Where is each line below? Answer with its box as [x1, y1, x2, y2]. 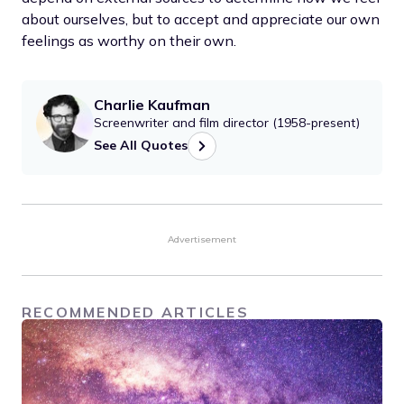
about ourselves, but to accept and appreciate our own [22, 9, 380, 28]
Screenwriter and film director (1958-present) [94, 114, 360, 131]
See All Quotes [94, 137, 188, 154]
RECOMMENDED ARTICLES [22, 302, 249, 321]
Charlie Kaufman [94, 95, 210, 114]
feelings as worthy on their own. [22, 31, 236, 50]
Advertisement [168, 233, 236, 245]
